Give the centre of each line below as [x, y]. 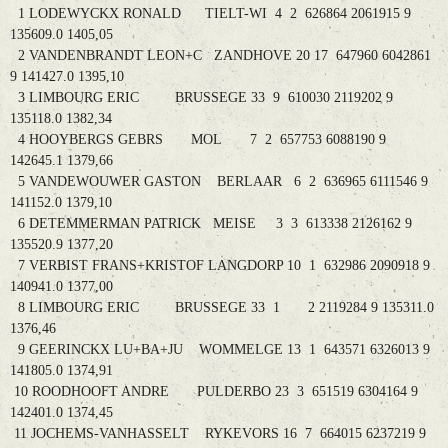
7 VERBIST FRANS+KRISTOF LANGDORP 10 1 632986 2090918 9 [220, 266]
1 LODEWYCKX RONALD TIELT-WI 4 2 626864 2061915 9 [210, 14]
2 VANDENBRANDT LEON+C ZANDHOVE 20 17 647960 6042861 [220, 56]
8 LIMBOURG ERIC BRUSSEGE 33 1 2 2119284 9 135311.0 [222, 308]
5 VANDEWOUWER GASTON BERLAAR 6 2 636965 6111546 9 [219, 182]
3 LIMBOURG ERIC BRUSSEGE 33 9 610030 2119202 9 [201, 98]
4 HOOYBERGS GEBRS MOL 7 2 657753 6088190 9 [198, 140]
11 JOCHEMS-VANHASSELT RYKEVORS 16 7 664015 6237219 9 [218, 434]
